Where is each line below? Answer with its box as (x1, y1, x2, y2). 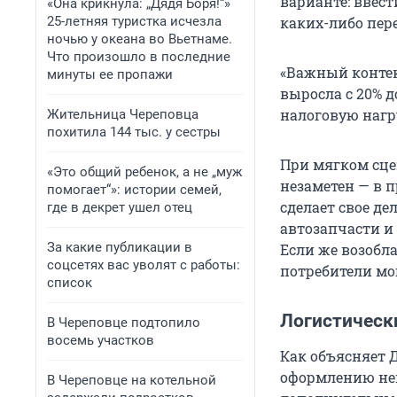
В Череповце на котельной (47, 372, 216, 388)
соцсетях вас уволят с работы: (47, 257, 240, 273)
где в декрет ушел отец (47, 199, 192, 215)
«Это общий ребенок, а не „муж (47, 164, 242, 180)
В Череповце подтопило (47, 315, 200, 331)
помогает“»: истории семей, (47, 182, 222, 198)
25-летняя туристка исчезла (47, 13, 222, 29)
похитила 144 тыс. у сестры (47, 124, 221, 140)
